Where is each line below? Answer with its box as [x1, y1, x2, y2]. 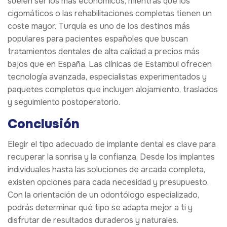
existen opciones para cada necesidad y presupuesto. [8, 177, 209, 188]
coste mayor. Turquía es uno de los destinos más [8, 21, 190, 32]
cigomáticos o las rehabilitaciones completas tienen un [8, 8, 212, 19]
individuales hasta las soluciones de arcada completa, [8, 164, 205, 175]
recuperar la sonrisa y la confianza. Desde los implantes [8, 152, 215, 163]
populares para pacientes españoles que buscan [8, 33, 188, 45]
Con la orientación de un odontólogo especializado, [8, 190, 199, 201]
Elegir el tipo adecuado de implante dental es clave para [8, 139, 216, 150]
